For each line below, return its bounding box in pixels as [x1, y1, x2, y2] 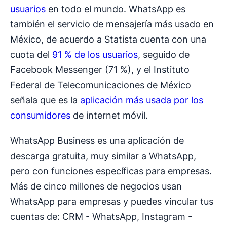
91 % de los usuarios [52, 49, 138, 60]
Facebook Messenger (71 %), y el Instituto [10, 64, 190, 75]
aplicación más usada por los [80, 95, 203, 106]
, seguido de [138, 49, 190, 60]
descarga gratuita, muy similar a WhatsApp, [10, 150, 196, 162]
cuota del [10, 49, 52, 60]
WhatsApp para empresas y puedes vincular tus [10, 196, 213, 207]
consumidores [10, 110, 70, 121]
